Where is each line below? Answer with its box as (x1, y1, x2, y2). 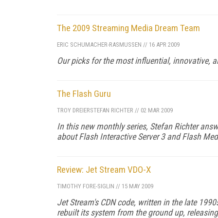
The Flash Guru (57, 88, 111, 99)
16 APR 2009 (147, 40, 180, 48)
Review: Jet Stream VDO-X (57, 163, 151, 175)
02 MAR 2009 (139, 106, 173, 114)
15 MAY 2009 (120, 182, 153, 190)
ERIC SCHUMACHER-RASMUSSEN (57, 40, 142, 48)
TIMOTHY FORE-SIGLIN (57, 182, 114, 190)
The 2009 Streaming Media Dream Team (57, 22, 200, 34)
